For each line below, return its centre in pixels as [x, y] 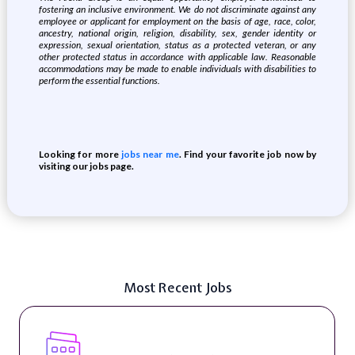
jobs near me [150, 154]
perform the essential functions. [99, 80]
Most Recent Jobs [177, 287]
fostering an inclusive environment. [109, 9]
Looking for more [80, 154]
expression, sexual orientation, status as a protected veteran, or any [177, 45]
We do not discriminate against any [248, 9]
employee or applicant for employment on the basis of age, [155, 21]
